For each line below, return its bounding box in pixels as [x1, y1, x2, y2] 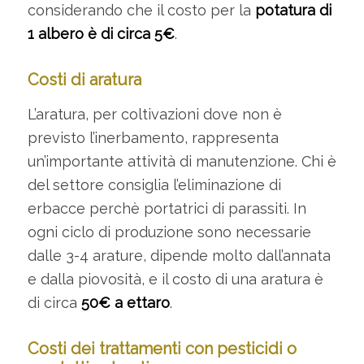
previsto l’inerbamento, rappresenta [27, 128, 279, 146]
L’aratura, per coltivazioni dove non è [27, 105, 282, 123]
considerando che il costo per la [27, 2, 255, 19]
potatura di [254, 2, 331, 19]
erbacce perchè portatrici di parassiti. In [27, 199, 306, 217]
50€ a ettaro [80, 293, 170, 311]
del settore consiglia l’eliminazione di [27, 175, 281, 193]
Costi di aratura [27, 70, 141, 90]
